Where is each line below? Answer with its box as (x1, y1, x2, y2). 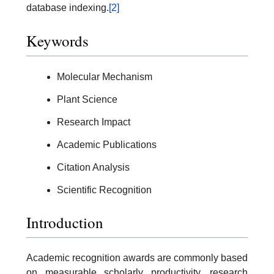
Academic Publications (57, 139, 157, 150)
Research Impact (57, 116, 130, 127)
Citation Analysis (57, 161, 130, 172)
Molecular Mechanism (57, 71, 152, 82)
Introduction (26, 212, 103, 233)
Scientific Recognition (57, 184, 152, 195)
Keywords (26, 30, 89, 51)
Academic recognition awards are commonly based (26, 253, 248, 264)
